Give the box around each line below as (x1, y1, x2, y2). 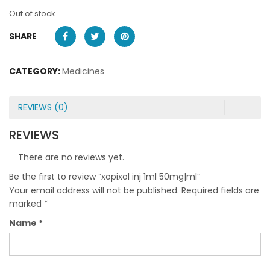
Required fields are (181, 184, 259, 196)
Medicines (62, 64, 104, 77)
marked (9, 197, 44, 210)
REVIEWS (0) (18, 101, 68, 113)
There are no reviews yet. (18, 151, 124, 163)
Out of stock (9, 7, 55, 19)
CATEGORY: (9, 64, 62, 77)
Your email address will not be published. (9, 184, 179, 196)
